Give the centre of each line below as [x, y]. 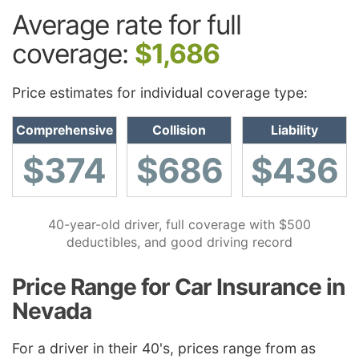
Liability [294, 131]
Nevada [52, 311]
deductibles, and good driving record [179, 242]
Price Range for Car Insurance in [179, 287]
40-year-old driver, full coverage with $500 [179, 225]
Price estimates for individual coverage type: [160, 93]
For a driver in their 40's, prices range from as [164, 349]
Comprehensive [65, 131]
